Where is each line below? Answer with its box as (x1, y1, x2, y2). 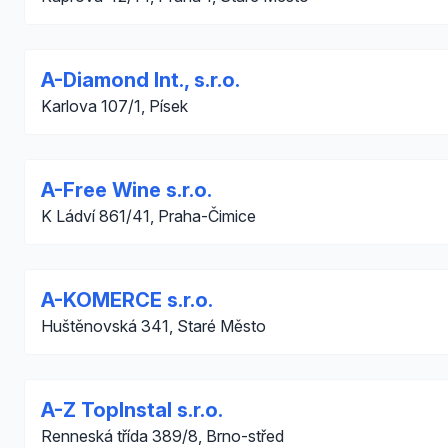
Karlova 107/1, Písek (41, 96, 188, 116)
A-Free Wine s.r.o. (41, 178, 212, 202)
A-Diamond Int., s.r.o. (41, 68, 240, 92)
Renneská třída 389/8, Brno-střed (41, 426, 284, 446)
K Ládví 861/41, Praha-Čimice (41, 206, 256, 226)
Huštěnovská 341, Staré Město (41, 316, 266, 336)
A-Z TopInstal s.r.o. (41, 398, 223, 422)
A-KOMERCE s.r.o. (41, 288, 213, 312)
